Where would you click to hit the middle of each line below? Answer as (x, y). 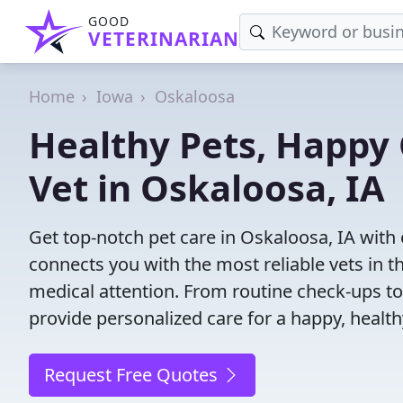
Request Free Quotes (133, 375)
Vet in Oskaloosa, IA (207, 188)
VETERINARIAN (164, 39)
